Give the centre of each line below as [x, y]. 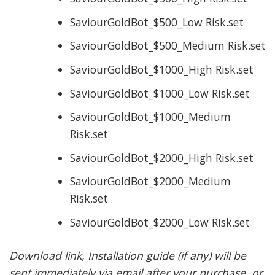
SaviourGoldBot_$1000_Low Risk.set [160, 93]
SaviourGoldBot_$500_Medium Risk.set [168, 46]
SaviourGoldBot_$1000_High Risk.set [161, 69]
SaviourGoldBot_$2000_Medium [150, 181]
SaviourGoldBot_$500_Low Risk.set [157, 22]
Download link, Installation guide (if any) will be [128, 256]
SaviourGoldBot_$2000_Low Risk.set [160, 222]
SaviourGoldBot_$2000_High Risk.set [161, 157]
